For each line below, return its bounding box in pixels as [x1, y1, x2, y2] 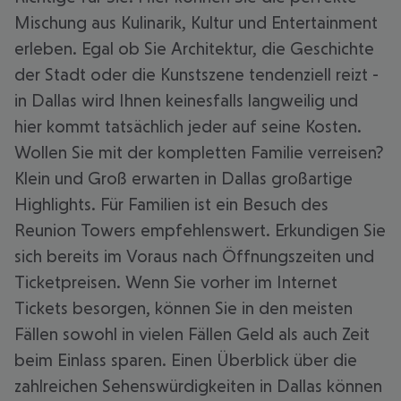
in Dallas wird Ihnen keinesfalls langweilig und [14, 90, 358, 110]
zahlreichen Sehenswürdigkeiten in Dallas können [14, 376, 382, 396]
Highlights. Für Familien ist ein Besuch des [14, 194, 328, 214]
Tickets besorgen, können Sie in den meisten [14, 298, 353, 318]
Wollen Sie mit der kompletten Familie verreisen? [14, 142, 383, 162]
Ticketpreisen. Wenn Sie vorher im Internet [14, 272, 337, 292]
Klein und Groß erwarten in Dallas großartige [14, 168, 353, 188]
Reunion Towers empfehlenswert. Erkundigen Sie [14, 220, 386, 240]
